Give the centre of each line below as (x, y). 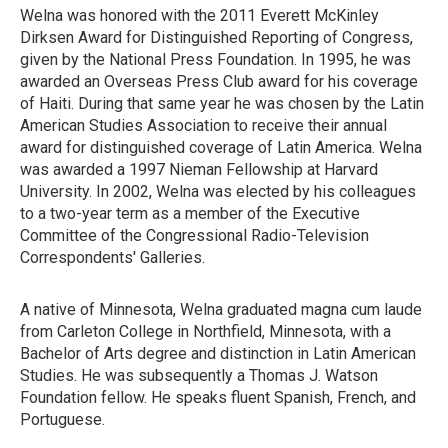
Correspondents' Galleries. (112, 257)
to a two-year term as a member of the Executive (190, 213)
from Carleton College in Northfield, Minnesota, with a (205, 331)
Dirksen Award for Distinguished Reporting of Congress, (216, 37)
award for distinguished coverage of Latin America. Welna (221, 147)
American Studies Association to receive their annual (203, 125)
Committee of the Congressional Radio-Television (194, 235)
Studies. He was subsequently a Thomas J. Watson (199, 375)
